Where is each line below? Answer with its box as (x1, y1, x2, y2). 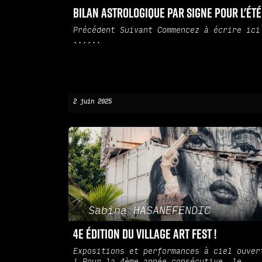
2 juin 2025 (73, 98, 112, 106)
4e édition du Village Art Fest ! (73, 226, 216, 242)
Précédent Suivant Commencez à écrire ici (73, 26, 260, 36)
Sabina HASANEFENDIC (88, 204, 211, 217)
